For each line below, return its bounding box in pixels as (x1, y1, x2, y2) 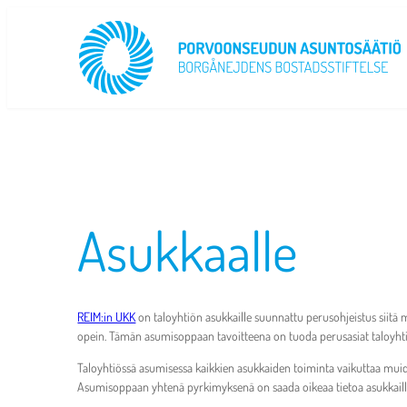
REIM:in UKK (77, 309, 136, 325)
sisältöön (6, 27, 49, 43)
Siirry (6, 8, 33, 24)
